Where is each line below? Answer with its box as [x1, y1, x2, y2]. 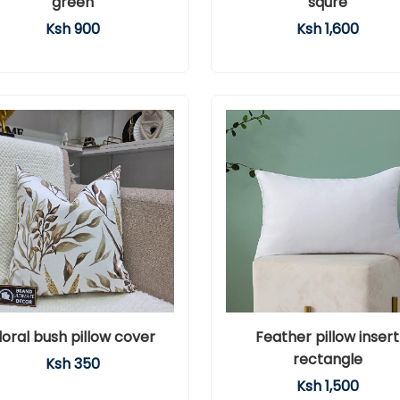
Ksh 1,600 [296, 19, 359, 39]
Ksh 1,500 [296, 376, 359, 396]
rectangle [292, 349, 362, 370]
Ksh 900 [46, 19, 100, 39]
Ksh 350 [46, 354, 100, 374]
